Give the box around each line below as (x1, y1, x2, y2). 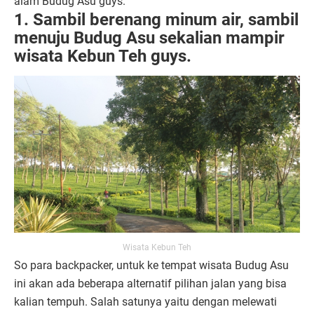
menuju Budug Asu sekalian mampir (14, 28, 285, 48)
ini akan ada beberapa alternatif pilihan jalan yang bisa (14, 276, 287, 290)
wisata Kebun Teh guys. (14, 46, 196, 67)
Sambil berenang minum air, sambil (33, 10, 299, 30)
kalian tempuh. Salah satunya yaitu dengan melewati (14, 294, 277, 308)
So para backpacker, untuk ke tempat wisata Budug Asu (14, 258, 289, 272)
